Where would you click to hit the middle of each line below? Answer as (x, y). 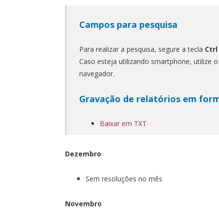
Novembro (83, 203)
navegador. (97, 73)
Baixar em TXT (123, 123)
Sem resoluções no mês (124, 178)
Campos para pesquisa (128, 24)
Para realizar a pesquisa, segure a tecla (142, 49)
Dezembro (83, 153)
